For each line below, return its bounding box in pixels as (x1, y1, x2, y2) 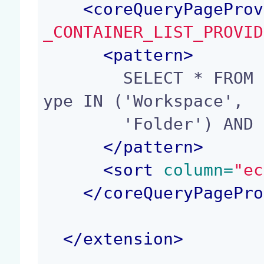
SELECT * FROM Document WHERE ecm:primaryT (43, 68, 124, 88)
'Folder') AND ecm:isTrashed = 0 (43, 114, 124, 134)
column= (153, 160, 234, 180)
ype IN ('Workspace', (43, 91, 244, 111)
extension (83, 229, 174, 249)
